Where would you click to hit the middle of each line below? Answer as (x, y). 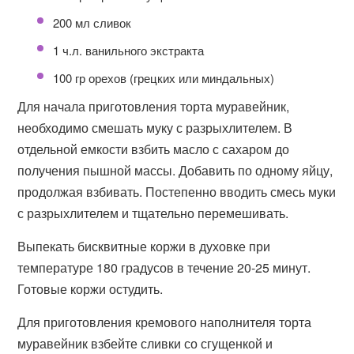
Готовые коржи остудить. (90, 289)
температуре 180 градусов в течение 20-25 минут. (164, 267)
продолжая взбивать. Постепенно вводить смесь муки (177, 192)
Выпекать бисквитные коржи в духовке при (144, 246)
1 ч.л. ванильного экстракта (129, 50)
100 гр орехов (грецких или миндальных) (164, 78)
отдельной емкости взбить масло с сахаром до (154, 149)
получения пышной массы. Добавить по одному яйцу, (175, 170)
